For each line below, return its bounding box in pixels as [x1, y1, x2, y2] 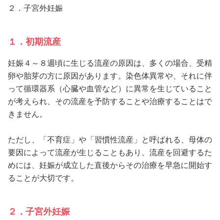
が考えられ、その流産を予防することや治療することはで [8, 97, 212, 106]
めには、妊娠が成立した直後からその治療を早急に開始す [8, 161, 212, 170]
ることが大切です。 [8, 174, 79, 183]
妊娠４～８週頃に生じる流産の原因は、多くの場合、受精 [8, 59, 212, 68]
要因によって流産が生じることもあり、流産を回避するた [8, 148, 212, 157]
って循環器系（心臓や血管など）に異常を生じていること [8, 84, 212, 93]
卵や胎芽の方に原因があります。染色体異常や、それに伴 [8, 72, 212, 81]
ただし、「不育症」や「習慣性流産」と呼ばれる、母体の [8, 136, 212, 144]
